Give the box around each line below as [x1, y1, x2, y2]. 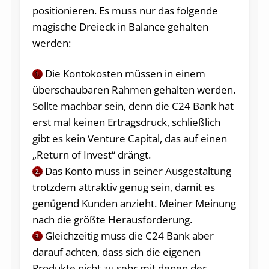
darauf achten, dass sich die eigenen [32, 245, 201, 259]
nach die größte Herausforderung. [32, 213, 192, 227]
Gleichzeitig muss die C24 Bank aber [45, 229, 214, 243]
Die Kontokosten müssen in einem [45, 67, 206, 81]
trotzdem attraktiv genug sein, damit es [32, 180, 215, 195]
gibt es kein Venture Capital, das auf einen [32, 131, 227, 146]
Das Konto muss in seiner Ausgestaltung [45, 164, 232, 178]
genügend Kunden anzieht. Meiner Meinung [32, 196, 236, 211]
